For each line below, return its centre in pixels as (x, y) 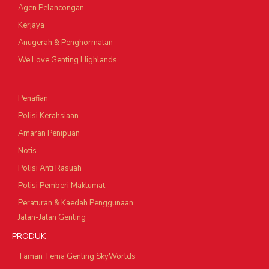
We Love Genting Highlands (68, 60)
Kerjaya (31, 26)
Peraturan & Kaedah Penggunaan (76, 203)
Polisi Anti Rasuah (50, 168)
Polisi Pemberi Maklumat (62, 186)
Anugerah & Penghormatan (65, 43)
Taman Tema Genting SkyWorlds (77, 257)
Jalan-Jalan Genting (52, 218)
